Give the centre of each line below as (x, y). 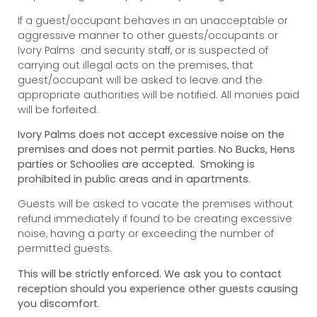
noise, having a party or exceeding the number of (146, 234)
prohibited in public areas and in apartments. (136, 179)
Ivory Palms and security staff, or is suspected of (143, 50)
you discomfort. (59, 303)
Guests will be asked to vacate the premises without (155, 204)
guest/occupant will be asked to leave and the (140, 80)
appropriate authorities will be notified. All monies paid (158, 94)
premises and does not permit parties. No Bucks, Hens (156, 149)
